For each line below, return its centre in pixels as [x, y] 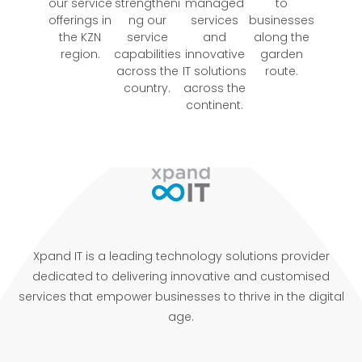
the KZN [80, 37]
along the [282, 37]
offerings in [80, 20]
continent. [215, 105]
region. [80, 54]
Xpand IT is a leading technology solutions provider [181, 257]
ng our [147, 20]
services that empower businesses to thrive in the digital [181, 297]
